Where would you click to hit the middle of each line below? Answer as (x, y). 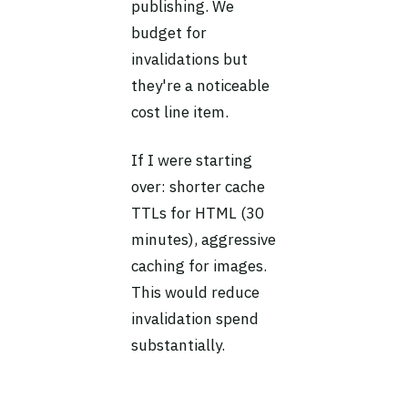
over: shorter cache (198, 187)
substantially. (178, 345)
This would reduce (195, 292)
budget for (169, 33)
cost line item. (180, 112)
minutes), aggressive (204, 240)
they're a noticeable (200, 86)
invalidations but (189, 59)
